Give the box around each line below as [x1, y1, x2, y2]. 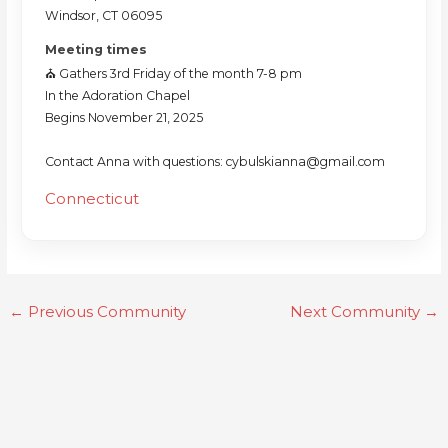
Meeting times [45, 42, 148, 58]
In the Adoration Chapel [45, 88, 191, 104]
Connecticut [45, 189, 140, 209]
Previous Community [24, 302, 187, 322]
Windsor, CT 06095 [45, 8, 163, 24]
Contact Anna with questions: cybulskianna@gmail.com [45, 154, 386, 170]
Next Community [289, 302, 424, 322]
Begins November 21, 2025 [45, 110, 204, 126]
